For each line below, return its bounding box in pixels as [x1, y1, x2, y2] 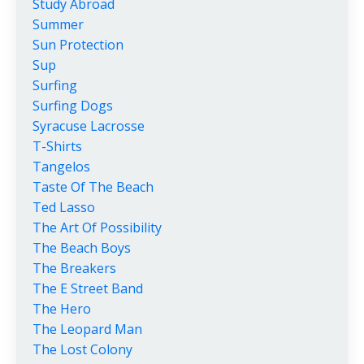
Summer [32, 15, 84, 34]
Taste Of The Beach [32, 178, 154, 197]
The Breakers [32, 259, 116, 278]
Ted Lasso [32, 198, 95, 217]
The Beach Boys [32, 239, 131, 258]
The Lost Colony [32, 340, 132, 359]
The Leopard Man [32, 320, 142, 339]
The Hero [32, 300, 91, 318]
